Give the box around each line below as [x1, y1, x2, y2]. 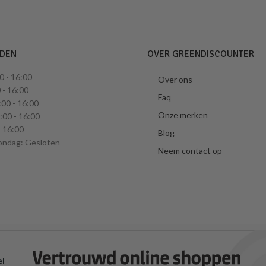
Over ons [157, 74, 192, 84]
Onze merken [157, 109, 208, 120]
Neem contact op [157, 145, 222, 156]
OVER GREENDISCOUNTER [147, 47, 254, 60]
